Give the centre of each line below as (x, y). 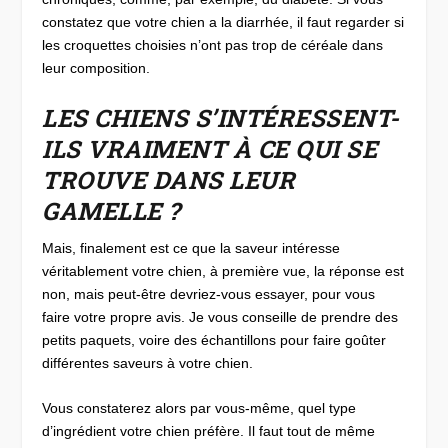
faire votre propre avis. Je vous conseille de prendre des (220, 316)
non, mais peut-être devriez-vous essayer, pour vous (209, 293)
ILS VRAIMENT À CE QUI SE (210, 148)
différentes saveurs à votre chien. (148, 362)
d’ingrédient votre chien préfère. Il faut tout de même (209, 431)
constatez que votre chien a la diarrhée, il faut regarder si (223, 22)
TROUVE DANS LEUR (169, 179)
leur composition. (96, 68)
